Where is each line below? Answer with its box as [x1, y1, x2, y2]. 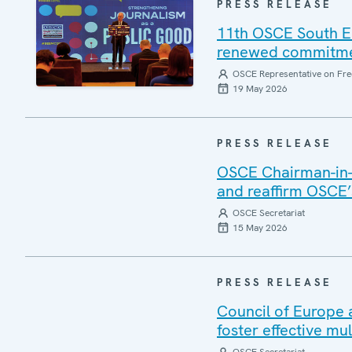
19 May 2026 [233, 82, 288, 95]
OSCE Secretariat [233, 207, 305, 219]
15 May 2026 [233, 222, 288, 234]
